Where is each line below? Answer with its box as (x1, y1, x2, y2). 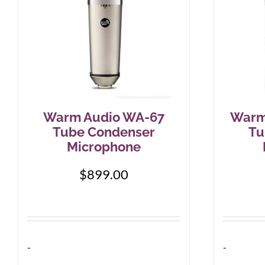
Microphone (67, 139, 141, 154)
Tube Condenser (53, 124, 155, 140)
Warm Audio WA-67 (43, 109, 164, 125)
